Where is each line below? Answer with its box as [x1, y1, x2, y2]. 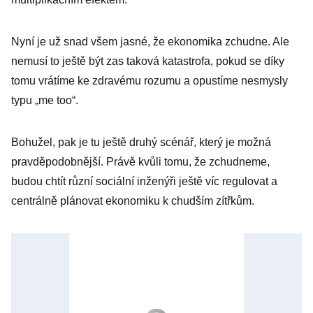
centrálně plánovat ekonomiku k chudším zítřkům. [11, 195, 254, 207]
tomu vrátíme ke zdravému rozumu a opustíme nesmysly [11, 75, 288, 87]
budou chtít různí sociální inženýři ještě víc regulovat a [11, 175, 277, 187]
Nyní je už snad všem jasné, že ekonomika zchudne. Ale [11, 36, 289, 48]
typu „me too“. [11, 94, 78, 106]
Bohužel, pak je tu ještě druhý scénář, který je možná [11, 136, 271, 148]
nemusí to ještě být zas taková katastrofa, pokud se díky [11, 55, 284, 67]
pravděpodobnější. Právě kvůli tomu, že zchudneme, [11, 156, 270, 168]
